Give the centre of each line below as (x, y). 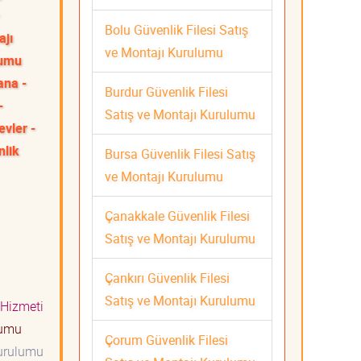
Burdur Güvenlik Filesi (166, 91)
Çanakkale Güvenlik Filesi (177, 216)
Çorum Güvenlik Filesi (166, 340)
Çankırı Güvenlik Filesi (167, 278)
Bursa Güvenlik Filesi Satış (180, 154)
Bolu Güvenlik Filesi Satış (176, 29)
